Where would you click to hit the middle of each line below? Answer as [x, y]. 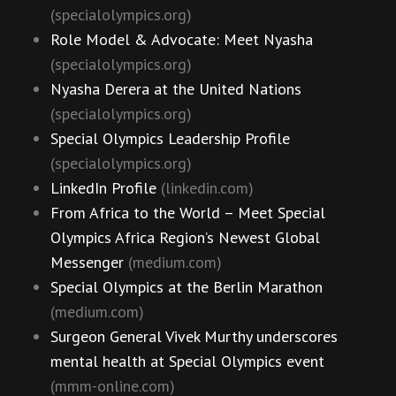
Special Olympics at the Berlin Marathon [187, 287]
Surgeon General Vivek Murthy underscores [194, 337]
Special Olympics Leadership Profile [170, 139]
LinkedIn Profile [103, 188]
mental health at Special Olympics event [187, 362]
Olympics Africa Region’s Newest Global [185, 238]
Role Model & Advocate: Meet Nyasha [182, 40]
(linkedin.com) [205, 188]
